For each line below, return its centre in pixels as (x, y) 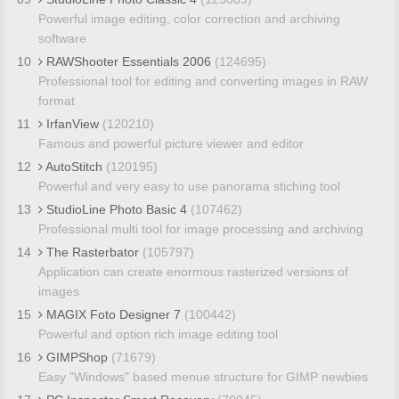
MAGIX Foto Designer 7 (113, 314)
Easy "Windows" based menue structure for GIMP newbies (203, 376)
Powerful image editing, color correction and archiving (189, 18)
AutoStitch (74, 166)
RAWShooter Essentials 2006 (128, 61)
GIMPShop (77, 357)
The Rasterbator (92, 252)
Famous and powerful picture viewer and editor (171, 143)
